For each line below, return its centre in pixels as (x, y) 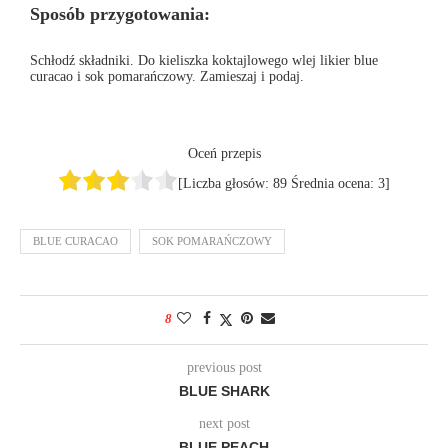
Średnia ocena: (332, 184)
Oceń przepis (224, 154)
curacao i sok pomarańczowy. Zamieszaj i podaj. (167, 77)
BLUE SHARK (224, 391)
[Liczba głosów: (225, 184)
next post (224, 424)
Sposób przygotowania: (120, 14)
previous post (224, 368)
